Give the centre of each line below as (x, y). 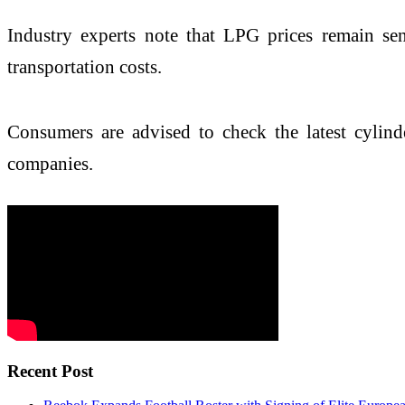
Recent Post (50, 371)
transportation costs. (85, 67)
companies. (50, 164)
